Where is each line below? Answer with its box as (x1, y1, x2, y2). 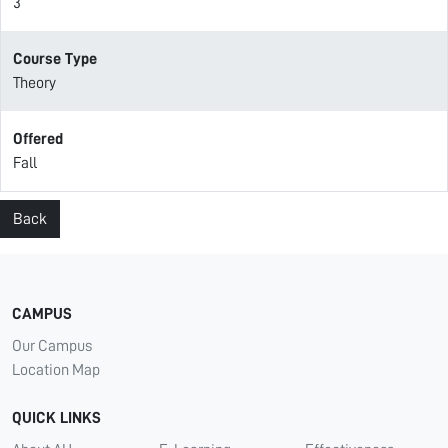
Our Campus (12, 338, 92, 354)
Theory (13, 75, 56, 91)
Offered (13, 131, 63, 147)
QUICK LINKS (12, 410, 101, 426)
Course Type (13, 51, 97, 67)
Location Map (12, 362, 100, 378)
